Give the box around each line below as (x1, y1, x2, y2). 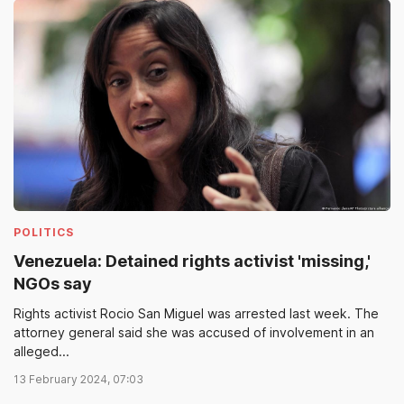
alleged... (14, 344, 69, 359)
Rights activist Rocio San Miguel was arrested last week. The (14, 306, 379, 321)
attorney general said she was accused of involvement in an (14, 325, 374, 340)
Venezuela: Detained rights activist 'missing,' (14, 252, 371, 271)
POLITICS (14, 225, 74, 239)
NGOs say (14, 274, 92, 293)
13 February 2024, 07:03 (14, 372, 143, 386)
